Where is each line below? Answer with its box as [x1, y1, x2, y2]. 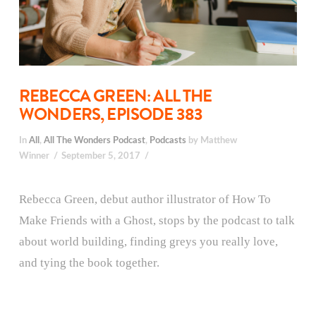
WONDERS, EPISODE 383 [18, 102, 203, 128]
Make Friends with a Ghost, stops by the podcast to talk [18, 214, 295, 228]
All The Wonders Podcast [43, 135, 145, 145]
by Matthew [186, 135, 237, 145]
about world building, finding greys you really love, [18, 235, 278, 249]
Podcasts [149, 135, 186, 145]
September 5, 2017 [61, 151, 141, 160]
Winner [18, 151, 49, 160]
